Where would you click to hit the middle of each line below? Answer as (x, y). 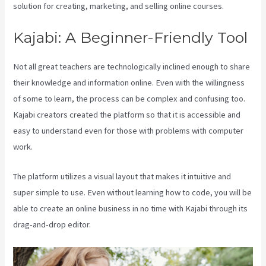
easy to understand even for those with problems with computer (129, 130)
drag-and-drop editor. (52, 225)
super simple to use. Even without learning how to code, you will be (133, 193)
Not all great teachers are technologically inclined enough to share (132, 66)
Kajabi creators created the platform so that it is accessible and (127, 114)
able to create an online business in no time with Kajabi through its (131, 209)
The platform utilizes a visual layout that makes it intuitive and (122, 177)
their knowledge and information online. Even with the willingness (129, 82)
